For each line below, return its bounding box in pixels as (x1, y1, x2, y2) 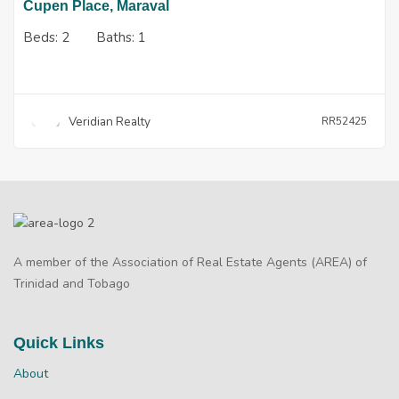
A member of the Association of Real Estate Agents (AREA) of (13, 253, 367, 271)
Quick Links (13, 333, 104, 352)
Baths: (96, 28, 138, 46)
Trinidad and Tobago (13, 274, 130, 292)
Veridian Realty (68, 112, 151, 130)
